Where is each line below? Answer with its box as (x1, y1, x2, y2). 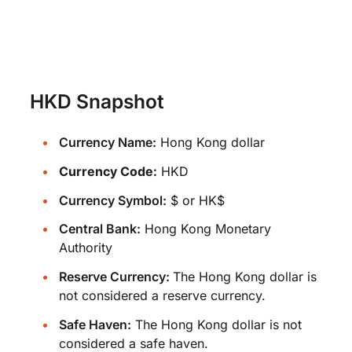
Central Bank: (58, 221, 141, 237)
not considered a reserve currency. (58, 288, 266, 304)
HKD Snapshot (30, 90, 165, 113)
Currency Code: (58, 163, 157, 179)
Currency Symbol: (58, 192, 167, 208)
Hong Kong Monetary (140, 221, 271, 237)
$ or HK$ (166, 192, 225, 208)
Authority (58, 240, 112, 256)
